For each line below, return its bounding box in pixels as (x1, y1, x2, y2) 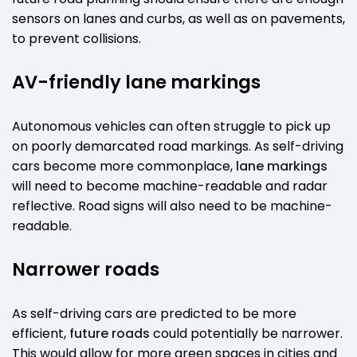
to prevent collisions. (12, 29, 141, 48)
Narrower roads (12, 256, 159, 282)
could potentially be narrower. (150, 324, 343, 343)
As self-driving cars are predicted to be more (12, 304, 296, 323)
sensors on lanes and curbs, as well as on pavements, (12, 9, 345, 28)
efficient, (12, 324, 69, 343)
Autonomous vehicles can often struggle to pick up (12, 116, 331, 135)
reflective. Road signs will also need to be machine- (12, 196, 332, 215)
